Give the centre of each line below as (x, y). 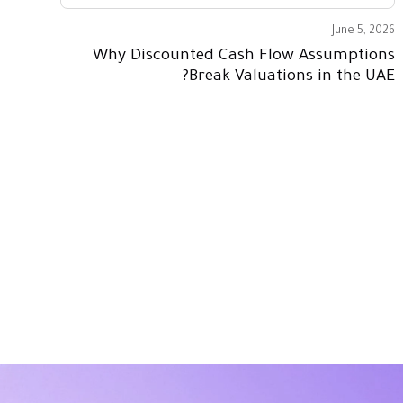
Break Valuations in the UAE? (291, 77)
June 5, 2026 (363, 31)
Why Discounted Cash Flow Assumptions (243, 56)
